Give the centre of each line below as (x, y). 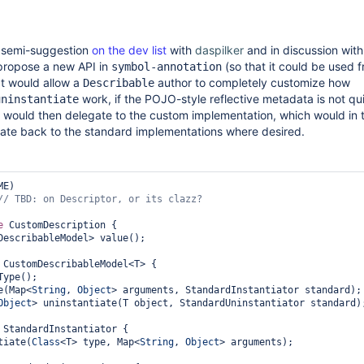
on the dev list (129, 50)
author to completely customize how (252, 82)
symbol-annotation (167, 67)
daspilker (219, 50)
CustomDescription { (60, 225)
